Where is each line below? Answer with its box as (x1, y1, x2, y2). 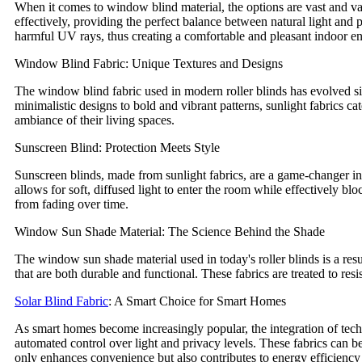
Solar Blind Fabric (15, 293, 108, 308)
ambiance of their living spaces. (15, 112, 175, 127)
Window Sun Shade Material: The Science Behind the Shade (15, 224, 325, 238)
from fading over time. (15, 196, 128, 211)
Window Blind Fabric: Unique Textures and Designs (15, 56, 283, 70)
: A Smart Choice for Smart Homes (108, 293, 286, 308)
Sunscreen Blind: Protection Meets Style (15, 140, 220, 154)
